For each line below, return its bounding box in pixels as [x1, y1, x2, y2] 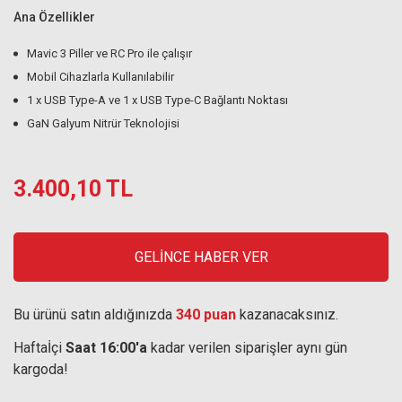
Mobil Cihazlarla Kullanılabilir [27, 70, 174, 83]
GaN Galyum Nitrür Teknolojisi [27, 117, 179, 130]
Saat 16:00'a [66, 339, 147, 356]
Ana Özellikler [13, 10, 95, 24]
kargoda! [13, 361, 68, 378]
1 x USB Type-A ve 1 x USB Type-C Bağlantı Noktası [27, 93, 288, 107]
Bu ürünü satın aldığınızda [13, 306, 176, 323]
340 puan [176, 306, 236, 323]
